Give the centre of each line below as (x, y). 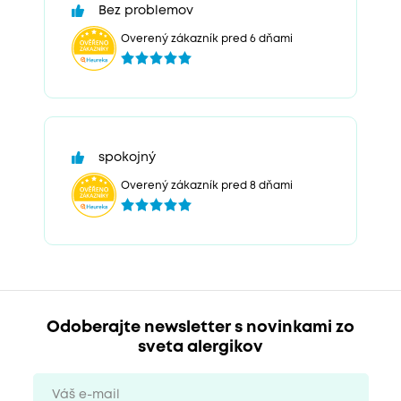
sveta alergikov (200, 347)
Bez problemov (146, 11)
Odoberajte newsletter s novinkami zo (200, 327)
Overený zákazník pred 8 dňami (207, 185)
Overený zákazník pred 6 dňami (207, 38)
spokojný (127, 158)
